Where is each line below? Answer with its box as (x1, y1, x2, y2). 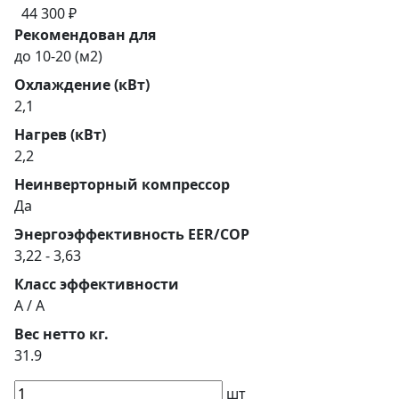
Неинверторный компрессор (14, 174, 230, 194)
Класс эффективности (14, 273, 179, 294)
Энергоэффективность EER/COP (14, 224, 249, 244)
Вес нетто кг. (14, 323, 109, 344)
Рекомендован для (14, 24, 156, 45)
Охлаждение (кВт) (14, 74, 150, 94)
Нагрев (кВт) (14, 124, 106, 144)
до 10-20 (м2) (14, 45, 102, 66)
